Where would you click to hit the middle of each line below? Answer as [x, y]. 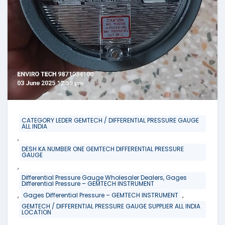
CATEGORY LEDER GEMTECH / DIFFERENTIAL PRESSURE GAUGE [110, 121]
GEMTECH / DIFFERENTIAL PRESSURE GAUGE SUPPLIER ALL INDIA [111, 206]
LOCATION [36, 212]
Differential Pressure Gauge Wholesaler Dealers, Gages [104, 178]
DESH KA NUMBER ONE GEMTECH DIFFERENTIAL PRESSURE [103, 149]
